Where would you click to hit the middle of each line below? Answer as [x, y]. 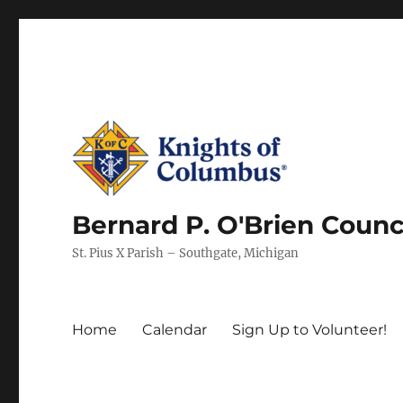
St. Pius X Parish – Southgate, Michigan [186, 253]
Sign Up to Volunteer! [310, 329]
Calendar [175, 329]
